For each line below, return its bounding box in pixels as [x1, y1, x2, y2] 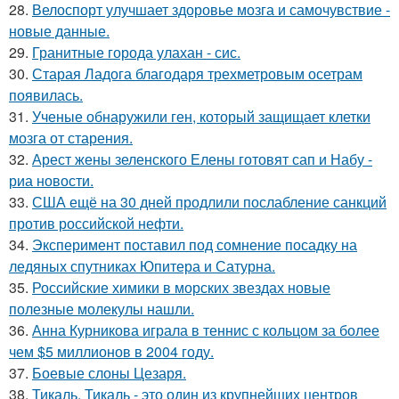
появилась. [9, 85, 83, 106]
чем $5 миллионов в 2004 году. [9, 341, 214, 362]
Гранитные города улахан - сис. [32, 42, 240, 63]
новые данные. [9, 20, 110, 42]
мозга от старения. [9, 127, 133, 149]
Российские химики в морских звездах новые [32, 277, 330, 298]
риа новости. [9, 170, 94, 191]
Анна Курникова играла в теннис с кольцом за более [32, 320, 379, 341]
